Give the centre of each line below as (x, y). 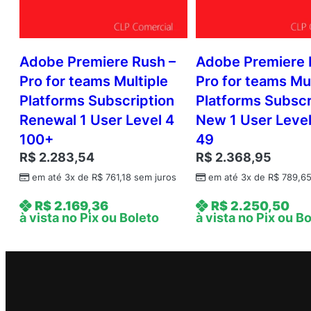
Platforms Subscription (97, 101)
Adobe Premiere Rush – (98, 62)
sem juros (154, 178)
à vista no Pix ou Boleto (89, 218)
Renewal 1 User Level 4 (97, 120)
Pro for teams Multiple (94, 82)
